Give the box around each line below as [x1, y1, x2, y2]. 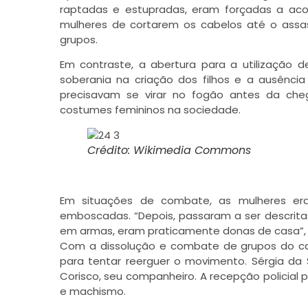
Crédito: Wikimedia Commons [87, 142, 251, 158]
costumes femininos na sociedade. [59, 102, 241, 117]
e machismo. [59, 284, 126, 299]
